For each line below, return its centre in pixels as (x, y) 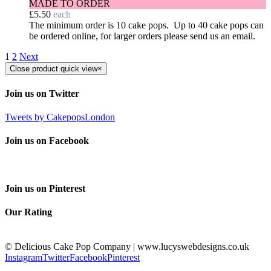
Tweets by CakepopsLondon (60, 117)
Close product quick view (54, 69)
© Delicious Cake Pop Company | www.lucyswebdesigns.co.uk (127, 247)
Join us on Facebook (47, 141)
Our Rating (28, 212)
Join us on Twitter (42, 93)
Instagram (24, 258)
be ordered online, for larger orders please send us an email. (142, 36)
